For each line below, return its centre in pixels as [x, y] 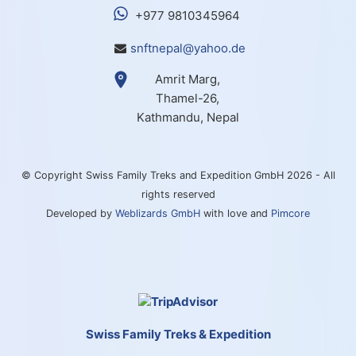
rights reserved [178, 194]
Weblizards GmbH [158, 213]
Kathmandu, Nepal [188, 117]
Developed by [81, 213]
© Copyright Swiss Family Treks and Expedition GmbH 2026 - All [178, 175]
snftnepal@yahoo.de [188, 48]
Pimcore [290, 213]
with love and [236, 213]
